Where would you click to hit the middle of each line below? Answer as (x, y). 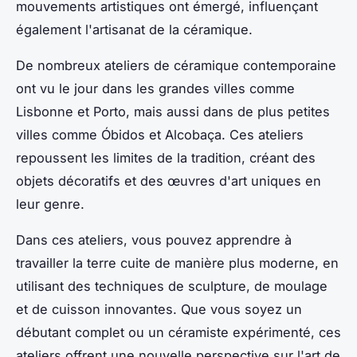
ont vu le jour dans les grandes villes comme (155, 88)
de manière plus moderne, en (245, 263)
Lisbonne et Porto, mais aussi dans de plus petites (173, 111)
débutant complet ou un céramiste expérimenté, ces (178, 332)
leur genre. (50, 204)
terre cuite (119, 263)
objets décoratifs (68, 180)
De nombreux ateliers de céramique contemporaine (176, 65)
